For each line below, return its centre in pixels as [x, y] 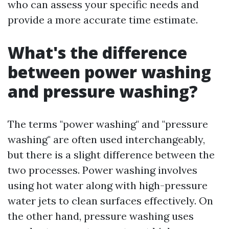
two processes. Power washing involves [102, 170]
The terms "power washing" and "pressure [108, 124]
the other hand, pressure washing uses [101, 216]
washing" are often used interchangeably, [106, 139]
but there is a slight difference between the [111, 155]
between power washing [109, 72]
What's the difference [97, 52]
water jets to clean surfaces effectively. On [110, 201]
